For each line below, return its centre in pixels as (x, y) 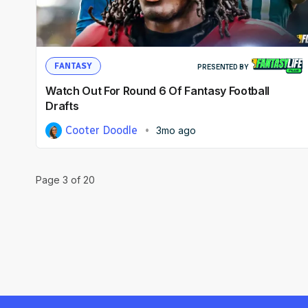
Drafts (62, 106)
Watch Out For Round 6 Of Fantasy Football (158, 90)
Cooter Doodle (102, 130)
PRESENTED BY (223, 67)
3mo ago (176, 130)
